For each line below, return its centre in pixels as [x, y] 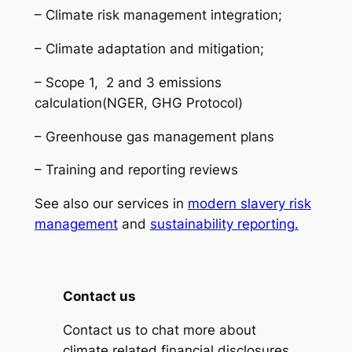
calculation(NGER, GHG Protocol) [138, 103]
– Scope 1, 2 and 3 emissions [128, 82]
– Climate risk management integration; [158, 15]
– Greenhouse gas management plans [154, 136]
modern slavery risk [249, 204]
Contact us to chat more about [159, 330]
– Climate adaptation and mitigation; [149, 48]
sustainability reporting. [224, 224]
